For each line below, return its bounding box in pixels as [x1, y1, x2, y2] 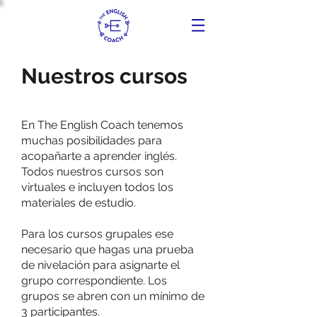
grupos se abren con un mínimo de [21, 289, 204, 303]
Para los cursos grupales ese [21, 227, 173, 241]
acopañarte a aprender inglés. [21, 149, 177, 163]
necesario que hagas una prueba [21, 243, 194, 256]
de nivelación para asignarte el [21, 258, 180, 272]
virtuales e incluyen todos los [21, 180, 173, 194]
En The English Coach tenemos [21, 118, 183, 132]
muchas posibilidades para [21, 134, 162, 147]
